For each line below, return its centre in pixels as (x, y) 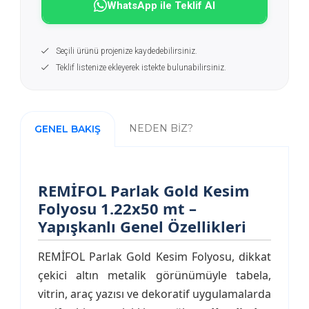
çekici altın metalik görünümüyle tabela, (154, 275)
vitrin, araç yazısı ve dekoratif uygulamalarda (154, 294)
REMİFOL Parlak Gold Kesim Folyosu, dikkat (154, 257)
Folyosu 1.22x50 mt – (117, 208)
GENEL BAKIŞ (67, 129)
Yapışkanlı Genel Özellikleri (142, 226)
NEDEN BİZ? (161, 128)
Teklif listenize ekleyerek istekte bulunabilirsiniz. (141, 68)
